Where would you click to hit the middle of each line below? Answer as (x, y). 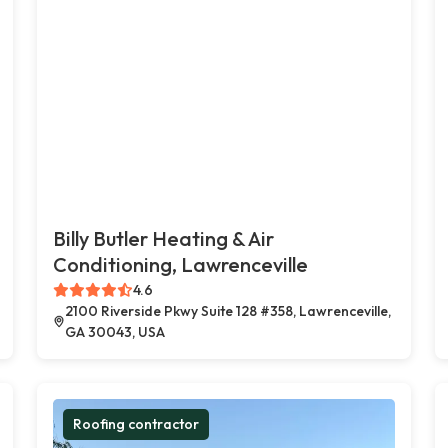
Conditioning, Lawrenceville (181, 264)
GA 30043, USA (114, 331)
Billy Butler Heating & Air (164, 238)
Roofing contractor (136, 423)
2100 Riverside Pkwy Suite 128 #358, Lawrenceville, (227, 310)
